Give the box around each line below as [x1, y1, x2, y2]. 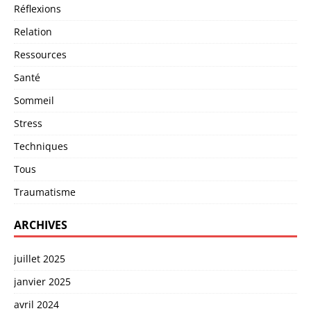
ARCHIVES [14, 217, 67, 233]
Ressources [14, 47, 67, 61]
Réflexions [14, 1, 61, 15]
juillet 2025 [14, 251, 65, 265]
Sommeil [14, 93, 54, 107]
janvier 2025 [14, 274, 71, 288]
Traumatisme [14, 185, 76, 199]
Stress [14, 116, 42, 130]
